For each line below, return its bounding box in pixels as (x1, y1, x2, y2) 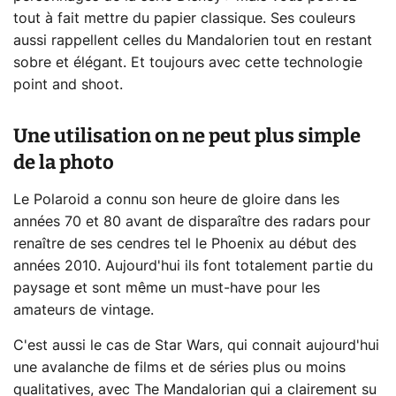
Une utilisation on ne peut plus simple (13, 124, 361, 148)
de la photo (13, 150, 114, 175)
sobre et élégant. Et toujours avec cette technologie (13, 56, 362, 71)
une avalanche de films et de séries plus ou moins (13, 361, 346, 376)
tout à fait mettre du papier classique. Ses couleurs (13, 11, 355, 27)
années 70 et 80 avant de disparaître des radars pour (13, 215, 370, 230)
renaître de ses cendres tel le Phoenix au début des (13, 237, 356, 252)
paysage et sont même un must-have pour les (13, 281, 320, 296)
